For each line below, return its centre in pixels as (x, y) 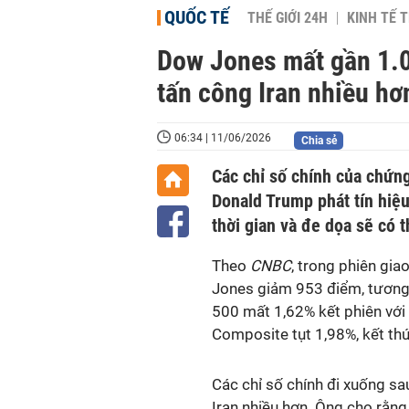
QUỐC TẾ (197, 17)
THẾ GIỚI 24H (288, 18)
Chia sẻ (319, 141)
